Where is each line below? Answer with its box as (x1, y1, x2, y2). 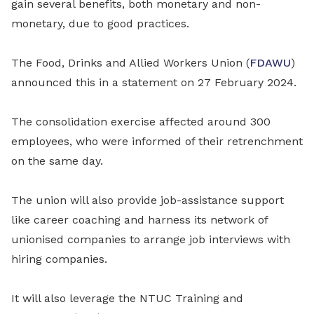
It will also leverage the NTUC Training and (11, 292, 243, 306)
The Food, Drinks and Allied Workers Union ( (11, 56, 250, 70)
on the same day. (11, 154, 103, 168)
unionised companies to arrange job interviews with (11, 233, 290, 247)
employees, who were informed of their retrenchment (11, 135, 303, 149)
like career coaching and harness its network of (11, 213, 268, 227)
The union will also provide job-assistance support (11, 193, 284, 207)
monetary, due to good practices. (11, 17, 189, 31)
